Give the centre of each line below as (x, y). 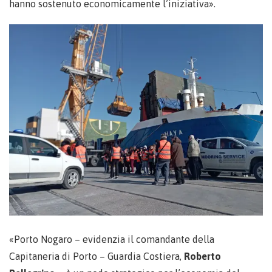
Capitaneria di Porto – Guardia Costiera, (97, 256)
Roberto (202, 256)
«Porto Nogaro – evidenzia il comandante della (112, 239)
